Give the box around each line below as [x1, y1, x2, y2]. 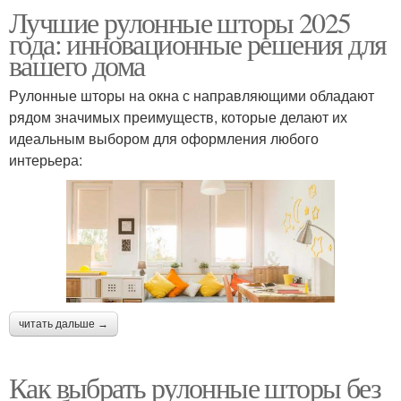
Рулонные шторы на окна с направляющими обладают [9, 85, 374, 107]
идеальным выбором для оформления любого [9, 128, 319, 149]
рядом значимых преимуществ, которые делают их [9, 107, 347, 128]
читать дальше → [19, 317, 108, 330]
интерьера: [9, 149, 82, 171]
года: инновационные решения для [9, 24, 387, 64]
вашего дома [9, 46, 145, 85]
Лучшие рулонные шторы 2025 [9, 3, 351, 42]
